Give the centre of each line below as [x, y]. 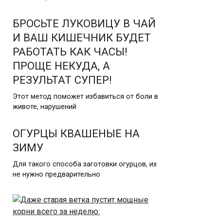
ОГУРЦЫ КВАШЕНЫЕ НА [76, 133]
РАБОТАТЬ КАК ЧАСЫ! [70, 51]
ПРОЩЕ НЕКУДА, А [61, 65]
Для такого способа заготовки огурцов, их [85, 164]
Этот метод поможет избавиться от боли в [85, 96]
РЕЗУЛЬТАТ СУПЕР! [62, 80]
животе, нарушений [45, 107]
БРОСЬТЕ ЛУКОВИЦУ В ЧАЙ [84, 23]
